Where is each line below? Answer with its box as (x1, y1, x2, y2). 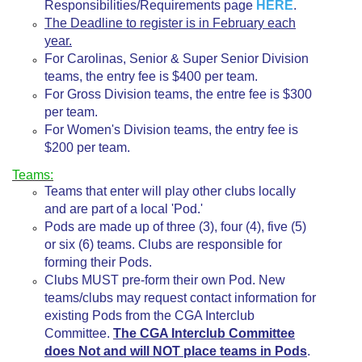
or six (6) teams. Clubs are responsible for (44, 238, 282, 251)
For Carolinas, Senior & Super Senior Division (44, 52, 309, 65)
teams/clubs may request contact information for (44, 291, 316, 305)
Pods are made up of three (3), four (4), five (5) (44, 220, 306, 234)
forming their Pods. (44, 255, 152, 269)
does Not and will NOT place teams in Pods (44, 344, 307, 358)
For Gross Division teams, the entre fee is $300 (44, 87, 312, 101)
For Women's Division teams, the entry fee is (44, 123, 298, 137)
